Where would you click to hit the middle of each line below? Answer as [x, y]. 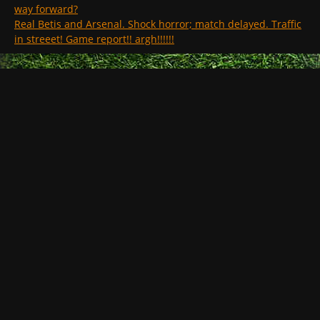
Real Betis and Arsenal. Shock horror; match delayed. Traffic [158, 24]
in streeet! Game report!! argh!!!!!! [94, 39]
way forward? [46, 9]
